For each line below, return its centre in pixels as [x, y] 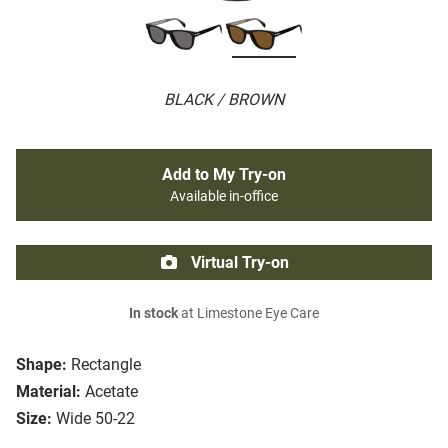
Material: [48, 392]
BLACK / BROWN [224, 100]
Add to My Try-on [224, 175]
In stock [153, 314]
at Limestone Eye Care [248, 314]
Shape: [41, 365]
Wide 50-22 [95, 419]
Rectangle [106, 365]
